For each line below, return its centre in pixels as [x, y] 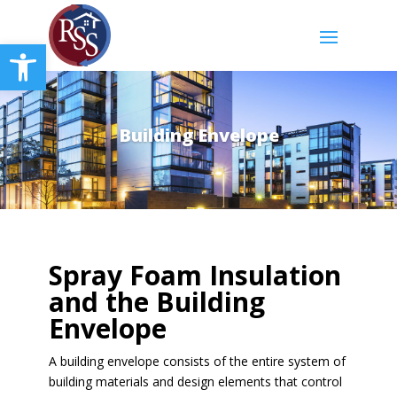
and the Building [156, 302]
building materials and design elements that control [195, 381]
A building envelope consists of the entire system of [197, 361]
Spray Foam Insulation [195, 275]
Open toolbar [56, 52]
